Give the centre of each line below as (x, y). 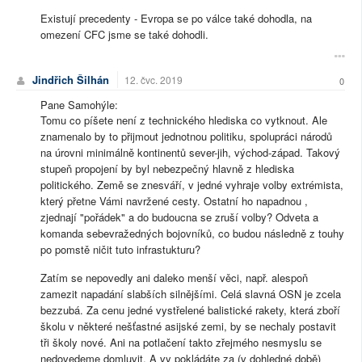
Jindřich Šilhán (71, 80)
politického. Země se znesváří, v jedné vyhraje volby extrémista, (192, 185)
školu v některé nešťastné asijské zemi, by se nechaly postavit (188, 326)
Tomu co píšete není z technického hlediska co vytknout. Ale (184, 120)
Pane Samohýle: (79, 105)
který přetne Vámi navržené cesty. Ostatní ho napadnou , (174, 201)
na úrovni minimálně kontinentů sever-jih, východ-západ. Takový (190, 153)
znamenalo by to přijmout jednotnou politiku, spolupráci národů (186, 137)
